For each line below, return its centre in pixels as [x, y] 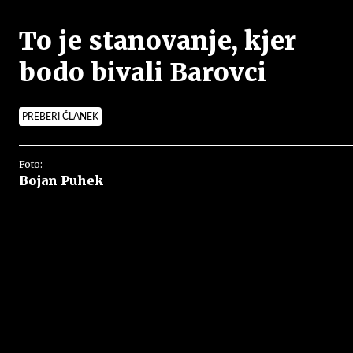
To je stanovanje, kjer [158, 41]
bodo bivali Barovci [143, 72]
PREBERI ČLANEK [60, 117]
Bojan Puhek [61, 180]
